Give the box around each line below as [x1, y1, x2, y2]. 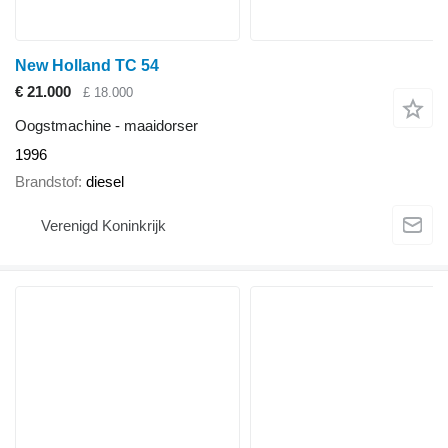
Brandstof [15, 172, 78, 190]
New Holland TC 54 [15, 56, 159, 74]
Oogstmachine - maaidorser [15, 117, 198, 135]
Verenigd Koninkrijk [41, 217, 166, 235]
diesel [86, 172, 124, 190]
